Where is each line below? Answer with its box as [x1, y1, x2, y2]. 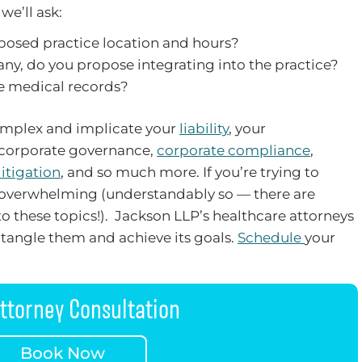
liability [179, 120, 229, 137]
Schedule [238, 229, 305, 246]
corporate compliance [157, 142, 310, 159]
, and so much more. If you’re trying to [61, 164, 319, 181]
